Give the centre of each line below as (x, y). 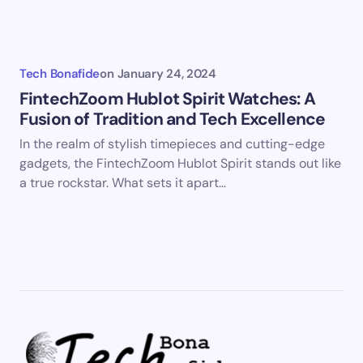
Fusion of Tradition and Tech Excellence (173, 120)
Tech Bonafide (60, 74)
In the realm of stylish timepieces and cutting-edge (172, 144)
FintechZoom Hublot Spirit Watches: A (167, 99)
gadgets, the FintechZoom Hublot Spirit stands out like (180, 164)
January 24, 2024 (167, 74)
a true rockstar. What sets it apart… (123, 183)
